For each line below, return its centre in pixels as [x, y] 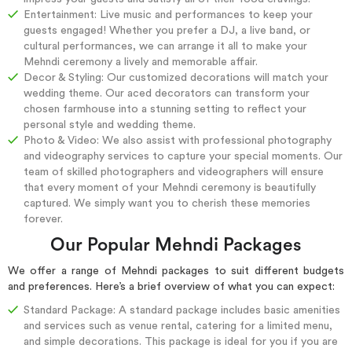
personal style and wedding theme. [110, 125]
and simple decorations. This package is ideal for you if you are [181, 342]
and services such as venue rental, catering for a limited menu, [178, 326]
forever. [43, 219]
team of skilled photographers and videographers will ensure [174, 172]
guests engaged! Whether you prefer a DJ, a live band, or [167, 30]
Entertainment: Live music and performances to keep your [168, 15]
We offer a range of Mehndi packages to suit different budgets [176, 271]
